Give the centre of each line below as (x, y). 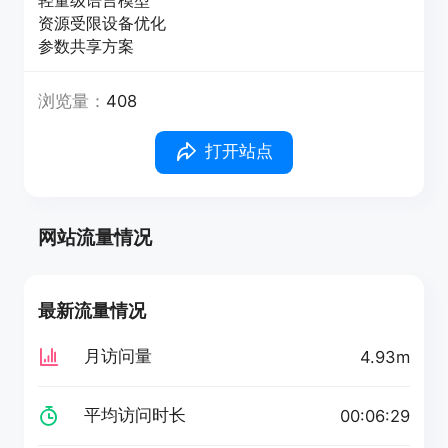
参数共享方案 (86, 46)
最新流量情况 (92, 310)
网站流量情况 (95, 237)
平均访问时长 (134, 415)
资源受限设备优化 (102, 23)
